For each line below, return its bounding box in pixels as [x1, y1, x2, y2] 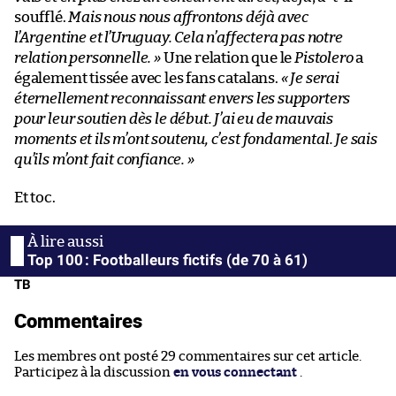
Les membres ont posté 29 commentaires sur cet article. [14, 349, 362, 363]
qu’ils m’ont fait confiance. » [14, 151, 194, 167]
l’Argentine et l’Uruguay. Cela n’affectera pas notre [14, 29, 343, 45]
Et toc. [14, 189, 56, 205]
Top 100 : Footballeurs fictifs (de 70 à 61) [27, 250, 308, 269]
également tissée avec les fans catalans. [14, 70, 281, 86]
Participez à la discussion [14, 365, 173, 379]
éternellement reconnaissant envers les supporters [14, 90, 351, 106]
